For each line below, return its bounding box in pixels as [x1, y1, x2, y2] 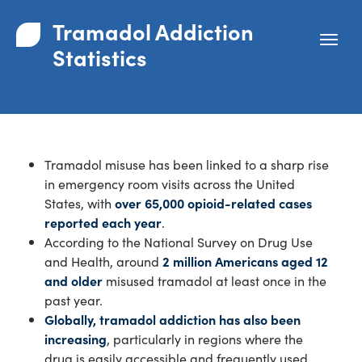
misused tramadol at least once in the [103, 271, 326, 289]
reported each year [44, 213, 162, 231]
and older [44, 271, 103, 289]
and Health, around [44, 251, 162, 270]
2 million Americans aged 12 [162, 251, 328, 270]
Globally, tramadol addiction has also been [44, 309, 301, 328]
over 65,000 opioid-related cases [115, 193, 312, 212]
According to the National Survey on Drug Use [44, 232, 313, 250]
